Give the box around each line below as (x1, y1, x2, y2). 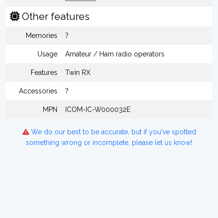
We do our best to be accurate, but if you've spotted (29, 128, 196, 136)
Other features (19, 11, 90, 22)
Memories (26, 32, 57, 39)
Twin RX (65, 69, 91, 76)
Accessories (19, 87, 57, 95)
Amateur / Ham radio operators (65, 50, 164, 58)
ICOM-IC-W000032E (65, 106, 130, 113)
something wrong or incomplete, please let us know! (26, 139, 192, 146)
